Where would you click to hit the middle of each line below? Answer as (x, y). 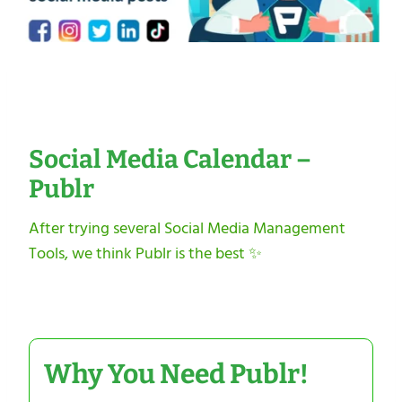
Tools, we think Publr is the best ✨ (145, 253)
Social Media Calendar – (170, 159)
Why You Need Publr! (176, 374)
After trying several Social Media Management (187, 228)
